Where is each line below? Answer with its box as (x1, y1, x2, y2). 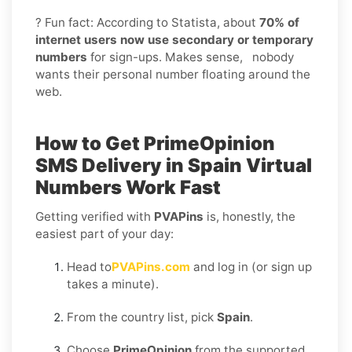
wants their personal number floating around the (35, 66, 310, 82)
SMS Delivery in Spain (35, 153, 246, 177)
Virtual (246, 153, 312, 177)
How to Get (35, 131, 140, 155)
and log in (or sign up (190, 258, 312, 274)
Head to (67, 258, 112, 274)
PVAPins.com (112, 258, 190, 274)
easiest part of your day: (35, 225, 174, 241)
